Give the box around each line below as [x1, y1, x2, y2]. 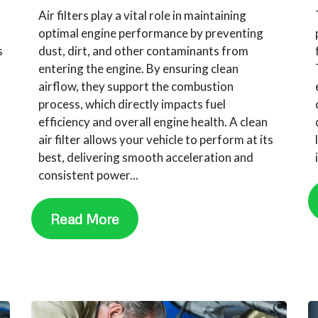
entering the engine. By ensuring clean [38, 60, 239, 76]
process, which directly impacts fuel [38, 96, 226, 111]
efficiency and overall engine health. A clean [38, 114, 268, 129]
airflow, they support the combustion [38, 78, 234, 94]
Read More [50, 209, 120, 227]
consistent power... [38, 167, 139, 182]
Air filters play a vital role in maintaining [38, 7, 247, 23]
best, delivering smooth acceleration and [38, 149, 254, 165]
